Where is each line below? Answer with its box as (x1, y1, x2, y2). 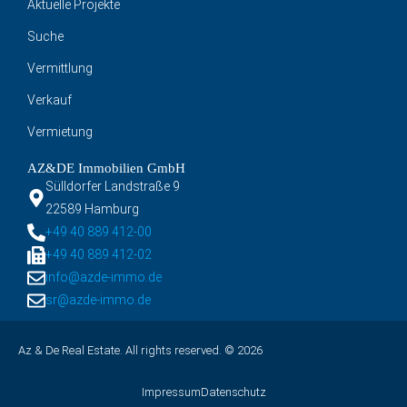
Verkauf (27, 93, 72, 107)
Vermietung (27, 124, 93, 139)
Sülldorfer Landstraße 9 (45, 179, 180, 194)
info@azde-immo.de (45, 270, 162, 284)
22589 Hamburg (45, 202, 139, 216)
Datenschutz (200, 385, 266, 399)
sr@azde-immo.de (45, 293, 151, 307)
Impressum (141, 385, 201, 399)
